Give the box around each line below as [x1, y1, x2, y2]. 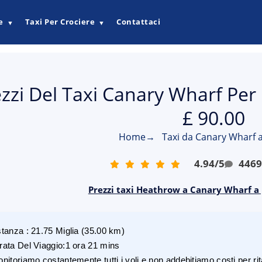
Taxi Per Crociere [25, 16, 95, 27]
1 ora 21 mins [65, 240, 120, 250]
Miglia [55, 226, 79, 236]
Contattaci [116, 16, 160, 27]
